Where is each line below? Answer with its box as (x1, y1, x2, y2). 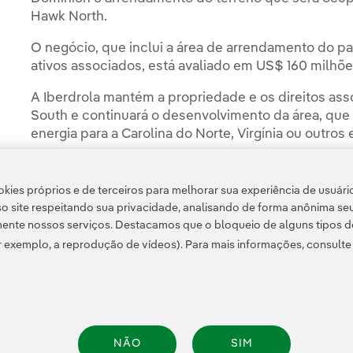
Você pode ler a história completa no (31, 159, 263, 173)
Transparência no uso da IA (80, 320, 187, 330)
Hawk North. (31, 10, 111, 24)
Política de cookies (199, 320, 273, 330)
